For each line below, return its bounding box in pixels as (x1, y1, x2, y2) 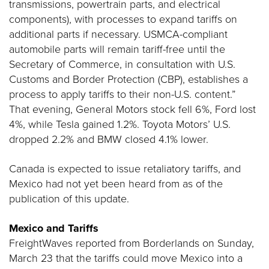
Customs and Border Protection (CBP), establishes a (9, 71, 248, 87)
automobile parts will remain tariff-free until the (9, 41, 225, 57)
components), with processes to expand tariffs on (9, 11, 237, 27)
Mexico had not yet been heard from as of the (9, 176, 223, 192)
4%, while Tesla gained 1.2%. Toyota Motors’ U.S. (9, 116, 231, 132)
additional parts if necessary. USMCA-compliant (9, 26, 228, 42)
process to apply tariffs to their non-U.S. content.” (9, 86, 235, 102)
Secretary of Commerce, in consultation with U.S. (9, 56, 235, 72)
